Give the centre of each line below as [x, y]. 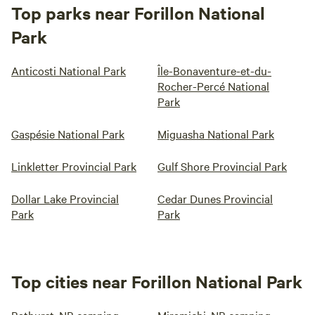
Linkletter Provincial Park [74, 166]
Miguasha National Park [216, 134]
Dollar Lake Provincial [65, 198]
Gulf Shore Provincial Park [222, 166]
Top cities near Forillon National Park [157, 281]
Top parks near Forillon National [138, 13]
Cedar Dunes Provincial [215, 198]
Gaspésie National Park [68, 134]
